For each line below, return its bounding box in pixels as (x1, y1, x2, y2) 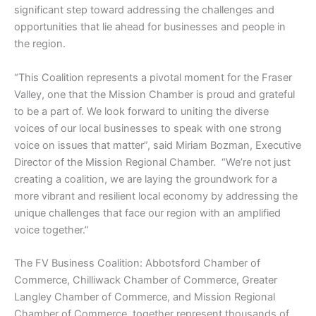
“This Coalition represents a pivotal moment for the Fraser (14, 71, 292, 84)
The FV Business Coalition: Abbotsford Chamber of (14, 257, 260, 270)
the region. (14, 37, 66, 51)
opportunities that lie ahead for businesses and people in (14, 20, 286, 34)
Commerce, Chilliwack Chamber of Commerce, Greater (14, 274, 277, 287)
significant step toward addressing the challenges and (14, 4, 274, 17)
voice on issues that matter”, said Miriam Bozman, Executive (14, 138, 301, 152)
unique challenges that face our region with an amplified (14, 206, 281, 219)
